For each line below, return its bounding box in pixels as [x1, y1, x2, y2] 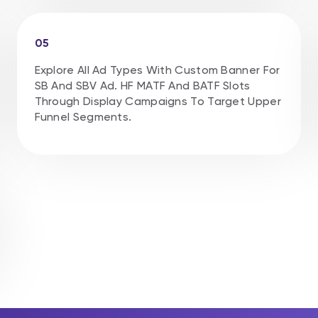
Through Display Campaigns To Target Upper [34, 94, 281, 108]
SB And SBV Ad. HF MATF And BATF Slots [34, 78, 251, 92]
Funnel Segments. [34, 109, 132, 124]
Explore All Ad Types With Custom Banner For [34, 62, 280, 77]
